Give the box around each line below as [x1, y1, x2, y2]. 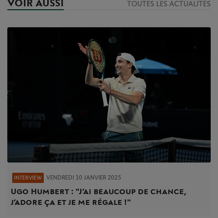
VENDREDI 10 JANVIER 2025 [46, 175, 121, 181]
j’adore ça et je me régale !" [11, 198, 131, 207]
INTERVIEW [14, 175, 42, 181]
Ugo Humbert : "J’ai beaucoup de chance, [11, 187, 186, 197]
